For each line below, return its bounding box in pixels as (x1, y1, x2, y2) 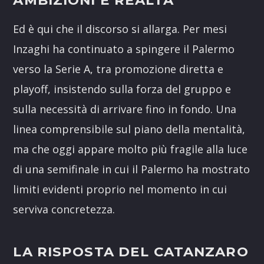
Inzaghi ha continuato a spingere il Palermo (13, 42, 235, 57)
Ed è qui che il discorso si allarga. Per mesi (13, 22, 227, 37)
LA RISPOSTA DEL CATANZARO (13, 243, 249, 260)
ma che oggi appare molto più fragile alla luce (13, 142, 248, 157)
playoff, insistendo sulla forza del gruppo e (13, 82, 232, 97)
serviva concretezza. (13, 202, 115, 217)
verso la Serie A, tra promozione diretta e (13, 62, 224, 77)
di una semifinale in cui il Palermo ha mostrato (13, 162, 250, 177)
